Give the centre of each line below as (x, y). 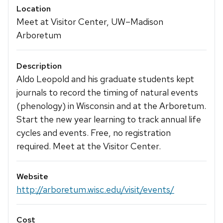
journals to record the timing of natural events (107, 92)
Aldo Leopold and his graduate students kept (105, 79)
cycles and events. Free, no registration (94, 132)
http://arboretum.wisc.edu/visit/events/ (95, 189)
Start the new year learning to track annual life (109, 119)
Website (32, 176)
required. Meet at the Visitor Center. (89, 146)
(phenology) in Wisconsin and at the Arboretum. (111, 106)
